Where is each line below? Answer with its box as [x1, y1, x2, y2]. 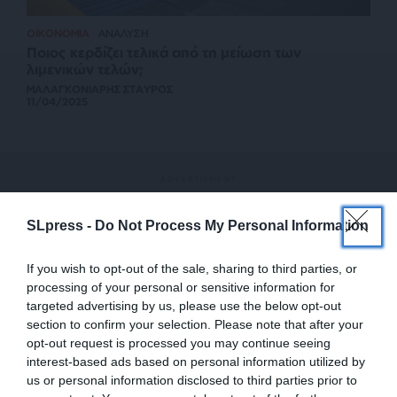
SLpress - [27, 218, 95, 233]
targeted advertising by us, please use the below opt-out [27, 299, 341, 313]
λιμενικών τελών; [27, 60, 144, 79]
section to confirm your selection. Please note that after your [27, 317, 363, 331]
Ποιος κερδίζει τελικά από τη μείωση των [27, 43, 301, 62]
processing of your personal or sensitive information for [27, 280, 335, 294]
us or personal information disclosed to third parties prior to [27, 373, 357, 387]
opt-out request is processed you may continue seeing [27, 336, 331, 350]
